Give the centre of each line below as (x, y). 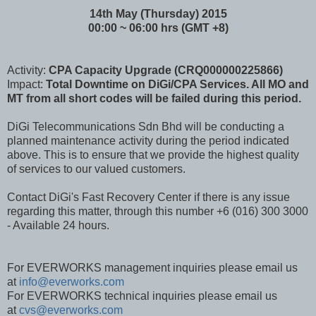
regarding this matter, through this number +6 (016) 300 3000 (158, 212)
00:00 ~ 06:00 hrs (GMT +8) (158, 28)
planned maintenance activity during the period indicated (148, 141)
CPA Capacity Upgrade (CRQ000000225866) (166, 71)
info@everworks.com (72, 282)
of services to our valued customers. (96, 169)
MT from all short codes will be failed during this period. (154, 99)
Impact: (26, 85)
